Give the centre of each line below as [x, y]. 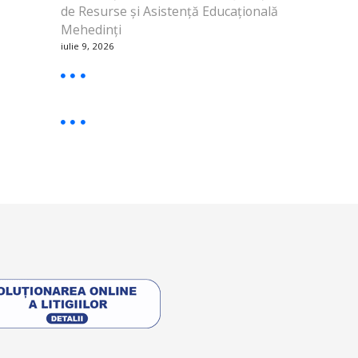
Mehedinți [91, 29]
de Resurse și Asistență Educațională [169, 11]
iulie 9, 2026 [88, 46]
